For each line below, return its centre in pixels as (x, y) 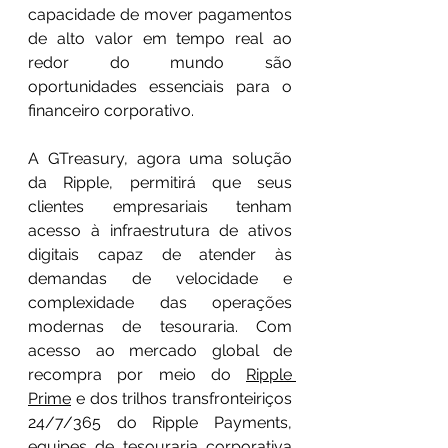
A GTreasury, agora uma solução (160, 158)
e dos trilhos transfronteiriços (181, 398)
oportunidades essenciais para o (160, 86)
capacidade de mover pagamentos (160, 14)
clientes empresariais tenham (160, 206)
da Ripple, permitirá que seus (160, 182)
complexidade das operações (160, 302)
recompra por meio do (137, 374)
